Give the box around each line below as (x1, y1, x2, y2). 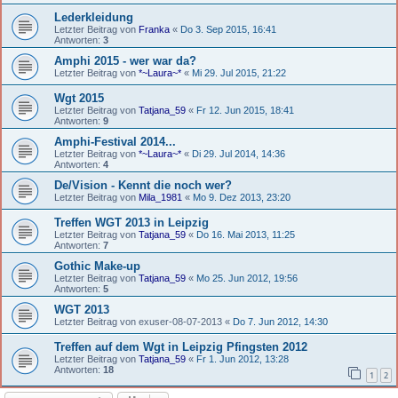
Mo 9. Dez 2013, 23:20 (193, 192, 291, 203)
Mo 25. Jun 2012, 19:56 (196, 273, 298, 284)
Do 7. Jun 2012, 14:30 (233, 316, 328, 328)
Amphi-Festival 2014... (54, 135, 176, 149)
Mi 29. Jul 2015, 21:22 (192, 68, 286, 79)
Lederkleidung (54, 11, 133, 25)
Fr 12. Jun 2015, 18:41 (196, 105, 294, 116)
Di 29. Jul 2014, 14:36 (192, 148, 285, 160)
